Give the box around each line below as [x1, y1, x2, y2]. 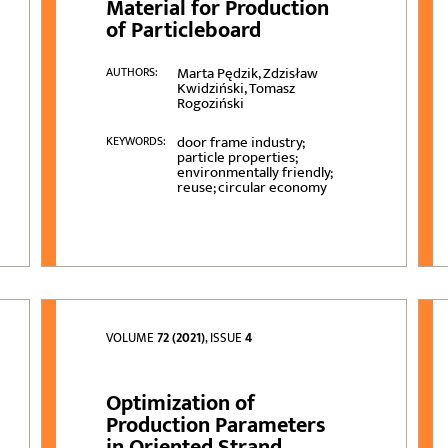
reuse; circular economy [176, 175, 327, 201]
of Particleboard [106, 12, 262, 50]
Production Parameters [106, 407, 327, 445]
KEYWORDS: [106, 131, 167, 152]
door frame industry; [176, 130, 304, 156]
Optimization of [106, 385, 256, 423]
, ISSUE [205, 327, 246, 350]
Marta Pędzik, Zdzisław [176, 61, 318, 87]
